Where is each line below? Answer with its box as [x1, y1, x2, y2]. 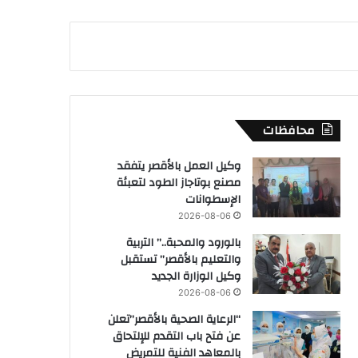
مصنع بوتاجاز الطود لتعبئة [117, 172, 241, 193]
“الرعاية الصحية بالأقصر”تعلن [108, 308, 241, 330]
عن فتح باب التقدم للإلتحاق [113, 325, 241, 347]
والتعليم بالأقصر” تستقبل [121, 249, 241, 270]
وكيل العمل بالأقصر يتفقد [117, 155, 241, 177]
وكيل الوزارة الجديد [152, 265, 241, 287]
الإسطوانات [185, 189, 241, 210]
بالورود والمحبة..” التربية [126, 232, 241, 253]
